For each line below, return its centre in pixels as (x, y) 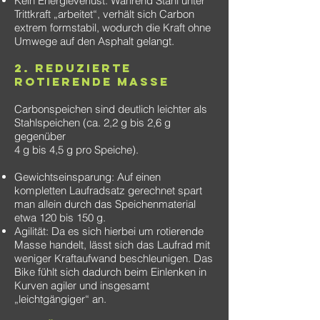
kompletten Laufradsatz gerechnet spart (108, 190)
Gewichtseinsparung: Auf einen (87, 177)
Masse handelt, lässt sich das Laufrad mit (112, 245)
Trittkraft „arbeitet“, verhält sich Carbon (104, 14)
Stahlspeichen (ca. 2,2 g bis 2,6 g (92, 122)
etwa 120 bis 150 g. (60, 217)
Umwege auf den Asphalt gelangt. (94, 41)
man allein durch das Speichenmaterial (105, 204)
